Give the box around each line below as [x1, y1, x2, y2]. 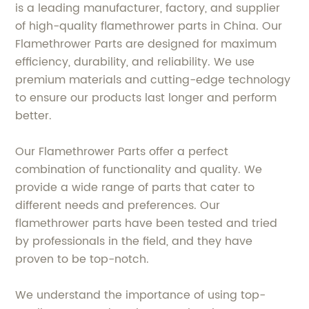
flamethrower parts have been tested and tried [15, 215, 278, 232]
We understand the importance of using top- [15, 286, 266, 304]
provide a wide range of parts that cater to [15, 179, 255, 197]
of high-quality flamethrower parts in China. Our [15, 17, 283, 35]
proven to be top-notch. [15, 250, 150, 268]
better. [15, 107, 52, 125]
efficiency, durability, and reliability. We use [15, 53, 255, 71]
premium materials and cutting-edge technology [15, 71, 291, 89]
